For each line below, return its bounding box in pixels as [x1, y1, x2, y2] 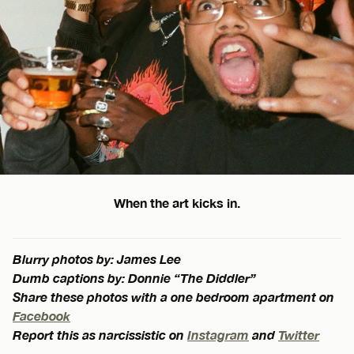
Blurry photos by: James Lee [13, 250, 181, 266]
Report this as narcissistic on [13, 326, 187, 342]
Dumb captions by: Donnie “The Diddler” [13, 269, 256, 285]
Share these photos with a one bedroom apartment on [13, 288, 334, 304]
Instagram [187, 326, 249, 342]
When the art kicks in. [114, 194, 240, 210]
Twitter [278, 326, 319, 342]
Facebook [13, 307, 70, 323]
